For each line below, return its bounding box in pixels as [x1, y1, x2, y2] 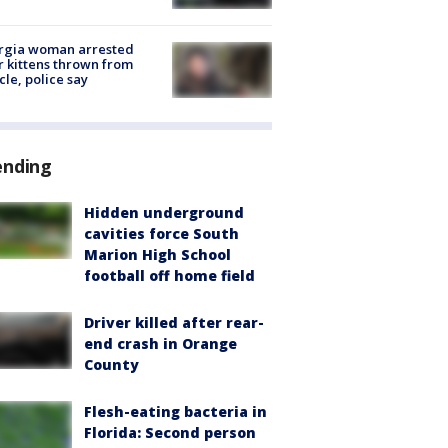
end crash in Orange [84, 334, 237, 354]
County [84, 355, 139, 375]
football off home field [84, 266, 255, 286]
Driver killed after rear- [84, 313, 264, 333]
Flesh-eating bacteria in [84, 402, 267, 422]
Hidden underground [84, 203, 244, 223]
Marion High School [84, 245, 231, 265]
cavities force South [84, 224, 239, 244]
